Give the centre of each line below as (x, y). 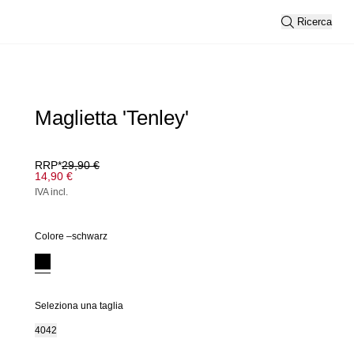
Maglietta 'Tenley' (112, 118)
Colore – (53, 236)
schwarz (90, 236)
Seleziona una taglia (79, 306)
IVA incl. (51, 192)
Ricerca (314, 22)
